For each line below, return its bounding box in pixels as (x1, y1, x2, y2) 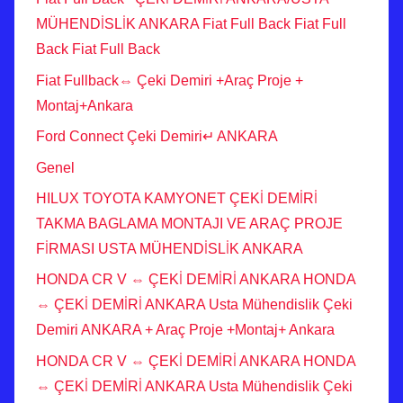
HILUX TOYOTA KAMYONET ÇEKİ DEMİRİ (36, 190, 318, 206)
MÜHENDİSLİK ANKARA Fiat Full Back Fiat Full (36, 16, 346, 32)
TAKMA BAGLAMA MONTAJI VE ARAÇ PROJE (36, 215, 343, 231)
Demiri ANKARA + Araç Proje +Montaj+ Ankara (36, 322, 335, 338)
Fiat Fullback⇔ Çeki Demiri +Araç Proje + (36, 72, 303, 88)
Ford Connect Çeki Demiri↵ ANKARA (36, 129, 278, 145)
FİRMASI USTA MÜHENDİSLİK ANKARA (36, 240, 303, 256)
